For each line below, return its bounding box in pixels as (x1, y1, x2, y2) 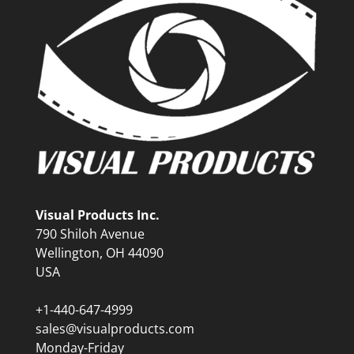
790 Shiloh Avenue (35, 225, 145, 243)
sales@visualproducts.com (35, 320, 194, 338)
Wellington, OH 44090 (35, 244, 164, 262)
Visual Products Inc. (35, 206, 160, 224)
